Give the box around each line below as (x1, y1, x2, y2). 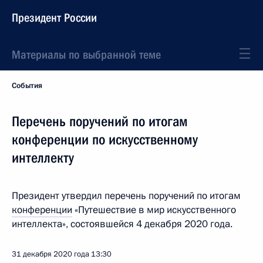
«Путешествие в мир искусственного (72, 203, 236, 217)
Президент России (12, 11, 97, 25)
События (12, 80, 42, 91)
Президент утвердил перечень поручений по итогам (12, 189, 241, 203)
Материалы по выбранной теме (12, 48, 161, 62)
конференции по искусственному (12, 131, 198, 148)
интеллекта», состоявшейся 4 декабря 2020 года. (12, 217, 232, 231)
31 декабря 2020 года (12, 249, 89, 259)
